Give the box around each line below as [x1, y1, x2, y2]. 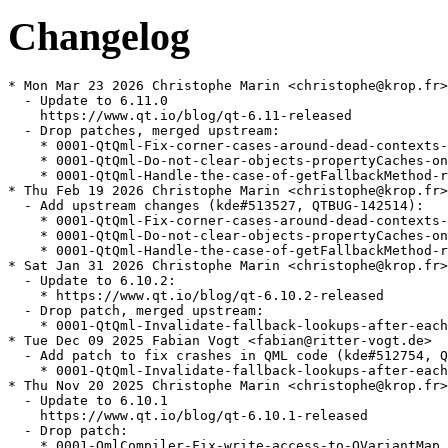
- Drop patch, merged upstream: [8, 303, 264, 319]
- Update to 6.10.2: [8, 273, 176, 289]
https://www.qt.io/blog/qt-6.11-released [8, 108, 352, 124]
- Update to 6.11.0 [8, 93, 168, 109]
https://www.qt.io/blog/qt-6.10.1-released [8, 408, 368, 424]
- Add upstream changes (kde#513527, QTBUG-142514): [8, 198, 424, 214]
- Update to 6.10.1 [8, 393, 168, 409]
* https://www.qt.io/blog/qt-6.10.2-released [8, 288, 384, 304]
